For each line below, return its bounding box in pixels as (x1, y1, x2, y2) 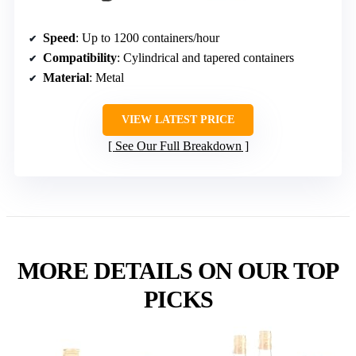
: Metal (89, 70, 124, 84)
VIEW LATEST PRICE (122, 113, 234, 126)
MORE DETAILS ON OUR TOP (17, 257, 339, 284)
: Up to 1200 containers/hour (75, 30, 219, 44)
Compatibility (43, 50, 117, 64)
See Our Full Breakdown (114, 138, 242, 153)
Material (43, 70, 89, 84)
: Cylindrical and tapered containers (117, 50, 294, 64)
